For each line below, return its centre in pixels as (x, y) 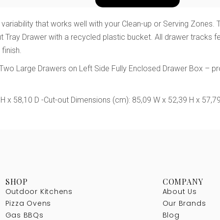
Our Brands (184, 203)
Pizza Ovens (28, 203)
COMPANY (183, 181)
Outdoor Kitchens (39, 191)
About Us (179, 191)
